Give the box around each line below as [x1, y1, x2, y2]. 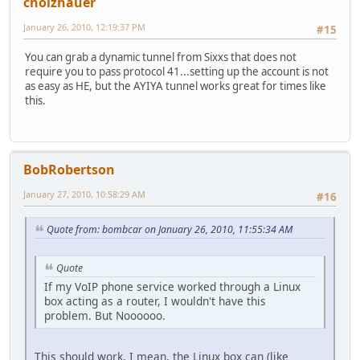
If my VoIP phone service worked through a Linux [44, 278, 301, 294]
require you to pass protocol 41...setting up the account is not [25, 64, 329, 80]
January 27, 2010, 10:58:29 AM [23, 187, 145, 200]
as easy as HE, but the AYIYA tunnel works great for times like [25, 79, 326, 94]
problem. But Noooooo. [44, 307, 166, 323]
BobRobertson [23, 160, 115, 178]
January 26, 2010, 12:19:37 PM [23, 21, 145, 34]
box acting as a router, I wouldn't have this [44, 292, 266, 309]
